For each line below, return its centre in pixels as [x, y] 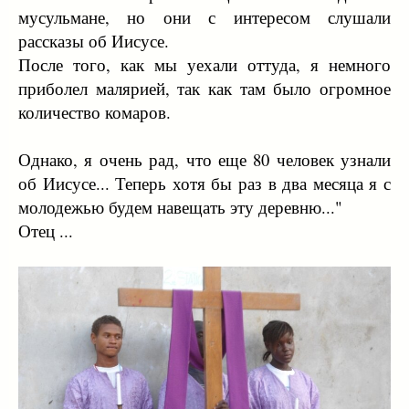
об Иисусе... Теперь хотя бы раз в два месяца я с [204, 183]
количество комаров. [94, 112]
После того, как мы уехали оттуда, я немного [204, 64]
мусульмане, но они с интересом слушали [204, 17]
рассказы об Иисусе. [94, 41]
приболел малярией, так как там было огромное [204, 88]
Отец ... [46, 231]
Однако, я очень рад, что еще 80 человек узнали [204, 159]
